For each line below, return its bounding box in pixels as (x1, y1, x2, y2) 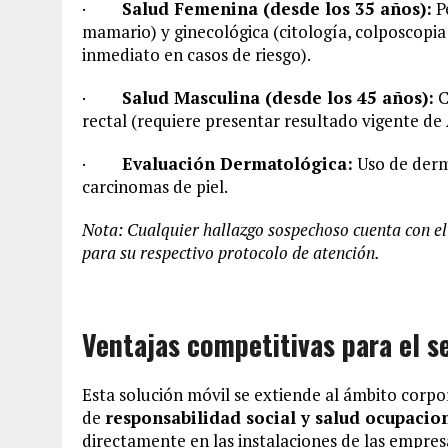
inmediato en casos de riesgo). (82, 42, 311, 66)
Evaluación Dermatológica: (122, 151, 353, 175)
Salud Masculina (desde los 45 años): (122, 85, 434, 109)
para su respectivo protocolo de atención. (82, 240, 380, 264)
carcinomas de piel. (82, 174, 228, 198)
